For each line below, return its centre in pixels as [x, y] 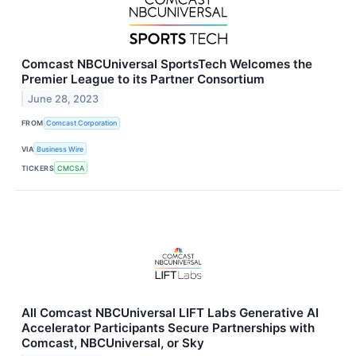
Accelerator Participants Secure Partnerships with [168, 328]
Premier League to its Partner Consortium [143, 79]
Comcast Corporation [82, 123]
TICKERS [38, 168]
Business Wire [60, 149]
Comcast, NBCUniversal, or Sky [113, 343]
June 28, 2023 [64, 99]
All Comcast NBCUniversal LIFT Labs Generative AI [170, 313]
